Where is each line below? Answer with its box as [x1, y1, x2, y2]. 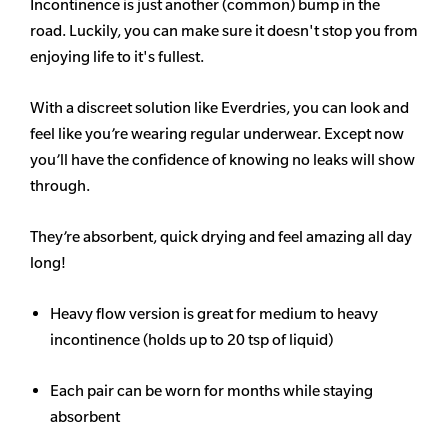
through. [30, 176, 90, 196]
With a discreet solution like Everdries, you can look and [30, 98, 409, 118]
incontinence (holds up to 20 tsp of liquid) [50, 330, 333, 350]
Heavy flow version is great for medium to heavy [50, 304, 378, 324]
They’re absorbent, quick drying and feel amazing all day [30, 227, 412, 247]
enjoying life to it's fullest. [30, 47, 204, 67]
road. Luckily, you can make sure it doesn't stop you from [30, 21, 418, 41]
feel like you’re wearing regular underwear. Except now [30, 124, 404, 144]
